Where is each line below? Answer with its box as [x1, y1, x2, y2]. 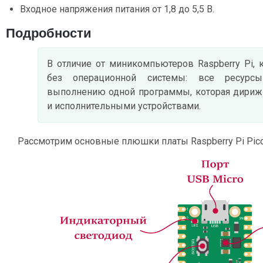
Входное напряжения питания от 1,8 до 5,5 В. [20, 4, 214, 15]
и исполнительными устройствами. [46, 100, 201, 112]
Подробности [6, 26, 92, 41]
